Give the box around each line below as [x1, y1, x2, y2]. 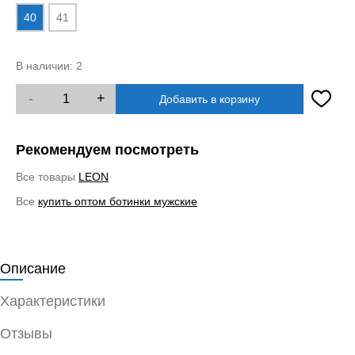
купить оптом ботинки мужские [38, 194, 197, 208]
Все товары [16, 170, 78, 183]
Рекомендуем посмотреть [16, 141, 199, 158]
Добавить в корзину [159, 92, 260, 105]
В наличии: [16, 59, 76, 72]
